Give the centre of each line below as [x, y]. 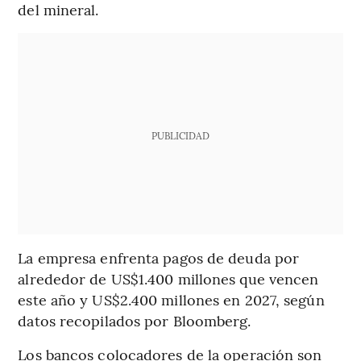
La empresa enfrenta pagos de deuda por [159, 257]
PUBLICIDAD [180, 135]
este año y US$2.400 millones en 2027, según [171, 299]
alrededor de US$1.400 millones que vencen [168, 278]
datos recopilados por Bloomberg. [135, 320]
